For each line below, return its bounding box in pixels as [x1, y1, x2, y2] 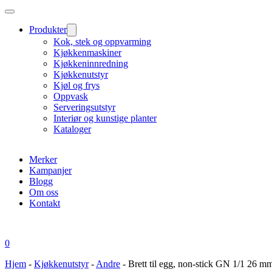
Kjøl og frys [53, 80, 100, 90]
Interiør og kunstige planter [53, 113, 157, 123]
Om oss [29, 187, 58, 197]
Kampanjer [29, 165, 72, 175]
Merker [29, 154, 57, 165]
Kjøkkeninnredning [53, 58, 128, 69]
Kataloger [53, 124, 91, 134]
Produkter [29, 24, 67, 35]
